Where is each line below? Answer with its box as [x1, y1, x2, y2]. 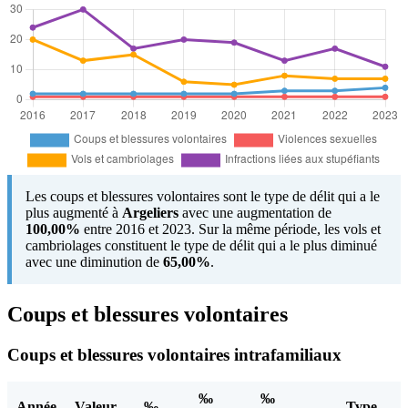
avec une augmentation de [178, 204, 331, 220]
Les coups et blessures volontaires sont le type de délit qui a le [25, 188, 380, 204]
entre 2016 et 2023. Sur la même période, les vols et [80, 220, 381, 237]
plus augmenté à [25, 204, 122, 220]
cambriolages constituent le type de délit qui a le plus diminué [25, 237, 377, 253]
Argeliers [122, 204, 178, 220]
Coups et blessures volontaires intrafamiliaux [7, 344, 342, 364]
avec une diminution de [25, 253, 163, 270]
